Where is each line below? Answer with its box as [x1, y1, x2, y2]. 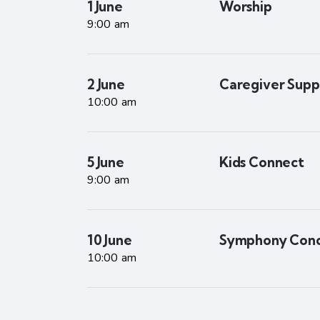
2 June [87, 76, 125, 93]
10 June [87, 231, 132, 249]
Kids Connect [219, 154, 304, 171]
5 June [87, 154, 124, 171]
